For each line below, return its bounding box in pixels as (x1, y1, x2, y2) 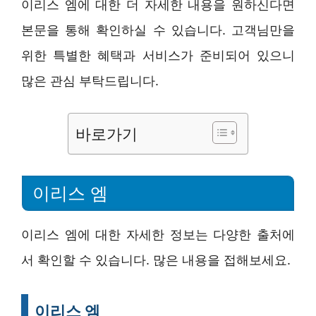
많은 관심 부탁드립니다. (21, 73, 159, 88)
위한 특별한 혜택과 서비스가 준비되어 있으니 (21, 48, 295, 63)
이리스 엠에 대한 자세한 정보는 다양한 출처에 (21, 226, 295, 242)
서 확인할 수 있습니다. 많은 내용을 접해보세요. (21, 252, 291, 267)
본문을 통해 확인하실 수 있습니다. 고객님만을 (21, 23, 295, 37)
